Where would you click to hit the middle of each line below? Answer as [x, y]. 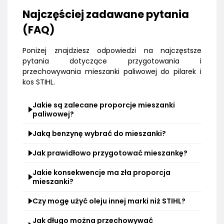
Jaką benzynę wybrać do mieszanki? [99, 134]
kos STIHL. [39, 82]
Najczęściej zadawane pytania [106, 14]
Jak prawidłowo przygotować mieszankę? [110, 153]
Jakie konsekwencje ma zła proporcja [101, 173]
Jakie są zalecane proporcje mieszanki [104, 105]
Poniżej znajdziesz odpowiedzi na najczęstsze [112, 51]
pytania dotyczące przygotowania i [112, 61]
